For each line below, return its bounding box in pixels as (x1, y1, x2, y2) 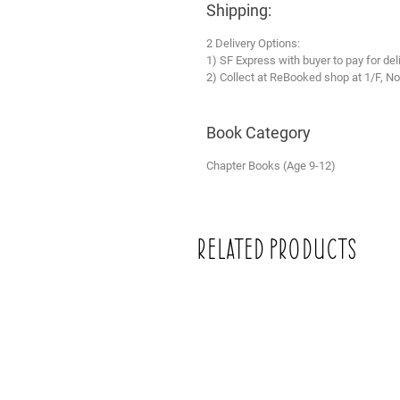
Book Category (206, 122, 311, 142)
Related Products (198, 232, 357, 268)
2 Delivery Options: (206, 36, 300, 50)
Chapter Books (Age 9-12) (206, 158, 336, 172)
